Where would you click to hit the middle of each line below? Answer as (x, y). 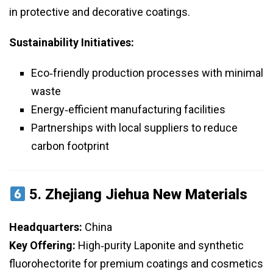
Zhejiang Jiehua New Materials (147, 195)
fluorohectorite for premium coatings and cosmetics (136, 264)
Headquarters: (46, 227)
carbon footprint (70, 146)
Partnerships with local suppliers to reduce (134, 128)
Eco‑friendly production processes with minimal (147, 73)
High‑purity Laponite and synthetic (160, 246)
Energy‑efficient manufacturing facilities (128, 110)
